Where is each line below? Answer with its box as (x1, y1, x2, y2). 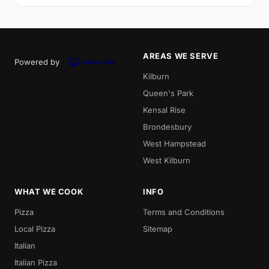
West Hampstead (143, 139, 206, 149)
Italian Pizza (14, 258, 57, 268)
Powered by (14, 57, 59, 67)
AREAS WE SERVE (143, 51, 219, 61)
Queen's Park (143, 88, 193, 98)
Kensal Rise (143, 105, 186, 115)
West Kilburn (143, 156, 190, 166)
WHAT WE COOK (14, 187, 83, 197)
